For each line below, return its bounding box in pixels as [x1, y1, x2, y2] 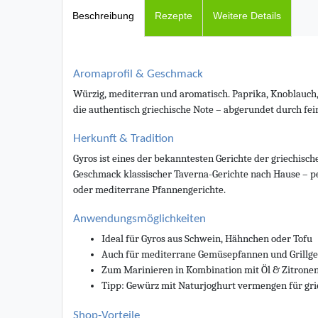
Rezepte [155, 9, 192, 21]
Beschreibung [72, 9, 134, 21]
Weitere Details [213, 9, 281, 21]
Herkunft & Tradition [73, 132, 174, 145]
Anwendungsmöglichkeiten [73, 212, 206, 225]
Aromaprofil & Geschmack [73, 67, 203, 80]
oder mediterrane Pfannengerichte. [73, 183, 226, 196]
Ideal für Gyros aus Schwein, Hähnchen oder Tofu [102, 232, 312, 245]
